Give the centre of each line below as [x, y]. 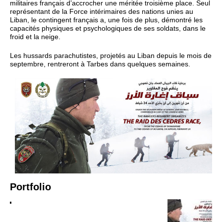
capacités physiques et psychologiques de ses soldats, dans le [108, 29]
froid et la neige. [35, 37]
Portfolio [30, 187]
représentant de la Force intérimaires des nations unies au [102, 12]
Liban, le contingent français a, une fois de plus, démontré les [106, 20]
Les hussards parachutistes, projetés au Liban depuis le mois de [111, 55]
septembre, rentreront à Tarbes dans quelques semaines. [100, 64]
